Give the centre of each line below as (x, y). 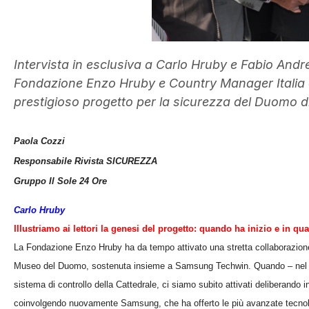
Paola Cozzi (39, 141)
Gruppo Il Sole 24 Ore (60, 181)
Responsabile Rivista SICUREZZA (86, 161)
